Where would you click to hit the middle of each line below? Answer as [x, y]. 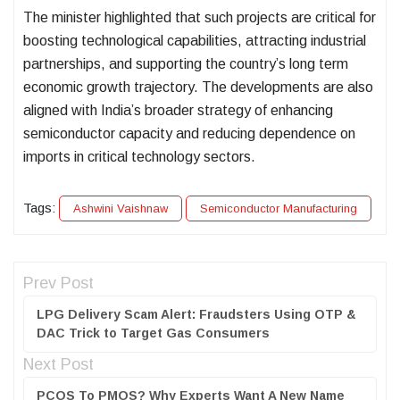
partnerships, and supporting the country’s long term [186, 63]
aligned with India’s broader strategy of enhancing [178, 110]
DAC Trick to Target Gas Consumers [153, 333]
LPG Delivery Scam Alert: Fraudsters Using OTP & [196, 314]
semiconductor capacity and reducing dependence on [189, 133]
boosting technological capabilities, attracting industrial [195, 40]
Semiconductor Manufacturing [279, 208]
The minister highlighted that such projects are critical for [200, 17]
